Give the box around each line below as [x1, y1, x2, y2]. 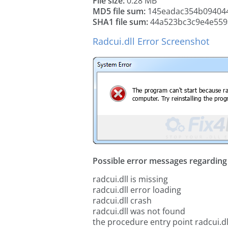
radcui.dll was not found [93, 206, 185, 217]
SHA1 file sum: [93, 16, 148, 27]
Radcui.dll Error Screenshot [93, 35, 209, 47]
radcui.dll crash [93, 195, 152, 206]
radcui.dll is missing [93, 174, 168, 185]
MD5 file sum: [93, 6, 146, 17]
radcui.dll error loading [93, 184, 181, 195]
